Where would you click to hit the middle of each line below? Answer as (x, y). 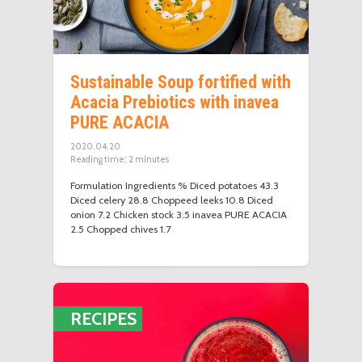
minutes (152, 160)
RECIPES (104, 318)
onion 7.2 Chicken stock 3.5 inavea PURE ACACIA (179, 214)
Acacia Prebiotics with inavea (175, 102)
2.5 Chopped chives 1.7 (121, 229)
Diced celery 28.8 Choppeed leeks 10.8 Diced (172, 200)
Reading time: (99, 160)
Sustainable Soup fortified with (181, 82)
